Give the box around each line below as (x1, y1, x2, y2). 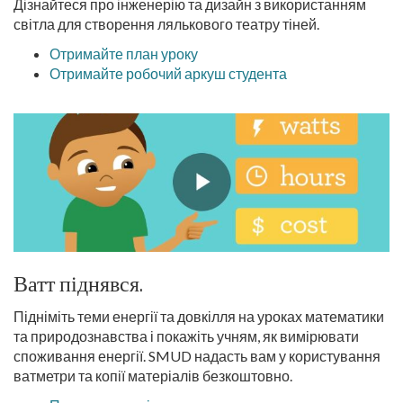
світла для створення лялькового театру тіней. (13, 15, 319, 32)
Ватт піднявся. (13, 271, 143, 297)
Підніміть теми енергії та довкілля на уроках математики (13, 308, 384, 325)
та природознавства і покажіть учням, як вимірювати (13, 327, 359, 345)
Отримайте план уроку (49, 45, 198, 62)
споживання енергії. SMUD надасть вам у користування (13, 347, 381, 364)
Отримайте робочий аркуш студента (49, 65, 287, 82)
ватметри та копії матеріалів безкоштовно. (13, 367, 292, 384)
